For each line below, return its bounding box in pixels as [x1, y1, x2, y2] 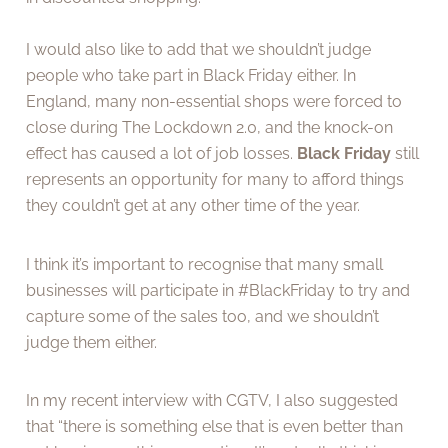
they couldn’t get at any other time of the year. [26, 196, 361, 216]
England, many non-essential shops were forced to [26, 92, 403, 112]
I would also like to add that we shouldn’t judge [26, 40, 372, 60]
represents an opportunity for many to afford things [26, 170, 405, 190]
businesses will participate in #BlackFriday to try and [26, 280, 411, 300]
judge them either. [26, 332, 158, 352]
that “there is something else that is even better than [26, 416, 404, 436]
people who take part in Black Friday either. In [26, 66, 357, 86]
